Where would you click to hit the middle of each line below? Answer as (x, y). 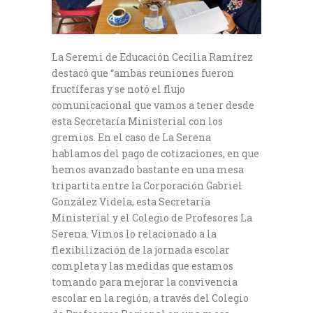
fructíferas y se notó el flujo (118, 89)
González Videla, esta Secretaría (131, 202)
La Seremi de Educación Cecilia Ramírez (152, 57)
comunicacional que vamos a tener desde (153, 105)
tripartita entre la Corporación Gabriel (147, 186)
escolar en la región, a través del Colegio (150, 298)
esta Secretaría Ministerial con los (137, 122)
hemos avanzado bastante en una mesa (148, 170)
